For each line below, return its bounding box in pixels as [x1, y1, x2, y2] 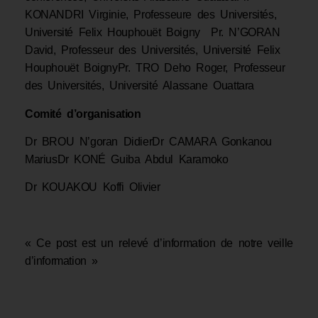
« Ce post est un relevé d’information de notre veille [25, 237, 293, 250]
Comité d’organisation [25, 107, 141, 120]
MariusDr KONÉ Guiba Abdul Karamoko [25, 153, 229, 165]
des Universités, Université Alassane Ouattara [25, 79, 265, 92]
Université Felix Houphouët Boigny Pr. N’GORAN [25, 26, 280, 39]
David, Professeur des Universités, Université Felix [25, 44, 280, 57]
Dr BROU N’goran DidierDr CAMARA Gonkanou [25, 136, 273, 148]
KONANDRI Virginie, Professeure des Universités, [25, 9, 277, 21]
